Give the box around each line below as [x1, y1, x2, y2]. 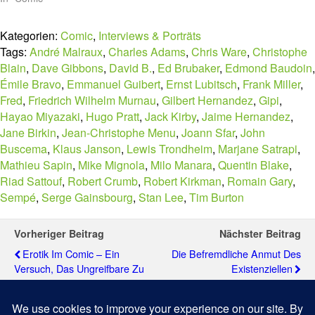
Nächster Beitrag [219, 226, 301, 240]
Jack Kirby [145, 108, 196, 124]
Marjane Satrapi [218, 140, 297, 157]
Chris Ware [191, 43, 247, 60]
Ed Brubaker [157, 59, 219, 76]
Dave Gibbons [32, 59, 103, 76]
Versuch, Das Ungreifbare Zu [14, 260, 144, 276]
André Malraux [30, 43, 103, 60]
